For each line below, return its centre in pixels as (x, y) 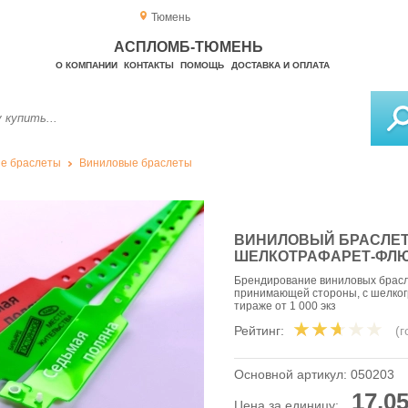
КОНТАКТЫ (148, 65)
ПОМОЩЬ (203, 65)
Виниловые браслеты (136, 163)
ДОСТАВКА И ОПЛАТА (280, 65)
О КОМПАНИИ (86, 65)
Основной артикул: (292, 375)
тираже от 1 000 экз (285, 306)
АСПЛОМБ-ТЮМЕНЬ (189, 47)
